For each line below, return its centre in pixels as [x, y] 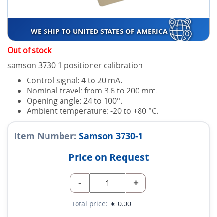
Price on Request [108, 157]
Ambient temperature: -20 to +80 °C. [93, 111]
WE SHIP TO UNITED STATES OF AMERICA [100, 31]
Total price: [91, 204]
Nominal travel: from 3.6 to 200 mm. [92, 91]
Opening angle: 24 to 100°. [74, 101]
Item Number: [45, 136]
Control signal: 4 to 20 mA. [74, 81]
